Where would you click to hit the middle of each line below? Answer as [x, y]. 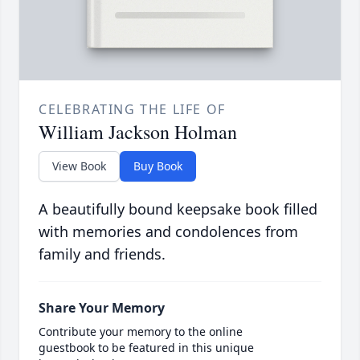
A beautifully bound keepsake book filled [178, 209]
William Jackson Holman [138, 132]
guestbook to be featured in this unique [146, 348]
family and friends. [102, 254]
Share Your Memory [102, 308]
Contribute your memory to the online [141, 332]
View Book [79, 166]
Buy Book [158, 166]
